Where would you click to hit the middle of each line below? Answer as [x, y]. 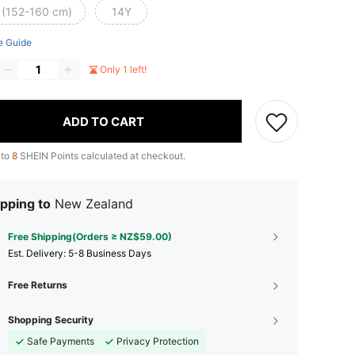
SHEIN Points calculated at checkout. [101, 156]
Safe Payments [61, 342]
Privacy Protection [158, 342]
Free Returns [38, 285]
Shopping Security [51, 320]
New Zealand [94, 204]
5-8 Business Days [110, 254]
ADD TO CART [103, 121]
